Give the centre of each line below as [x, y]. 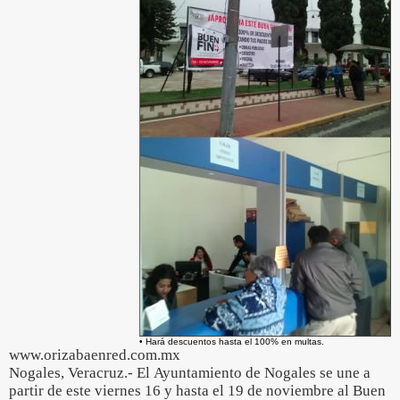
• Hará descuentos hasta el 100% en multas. [232, 342]
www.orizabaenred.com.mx [95, 355]
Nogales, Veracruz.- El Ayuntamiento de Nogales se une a [190, 373]
